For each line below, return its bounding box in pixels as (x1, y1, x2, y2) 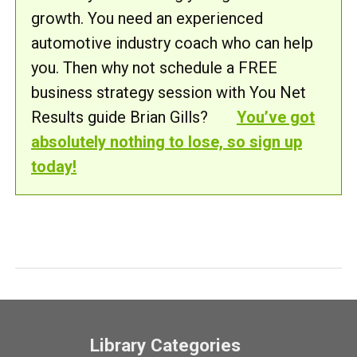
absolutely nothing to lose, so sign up (31, 132, 302, 151)
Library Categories (90, 335, 241, 355)
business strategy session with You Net (31, 83, 306, 102)
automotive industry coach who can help (31, 33, 313, 53)
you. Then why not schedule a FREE (31, 58, 277, 77)
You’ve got (237, 108, 315, 127)
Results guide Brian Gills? (31, 108, 212, 127)
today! (31, 157, 76, 176)
